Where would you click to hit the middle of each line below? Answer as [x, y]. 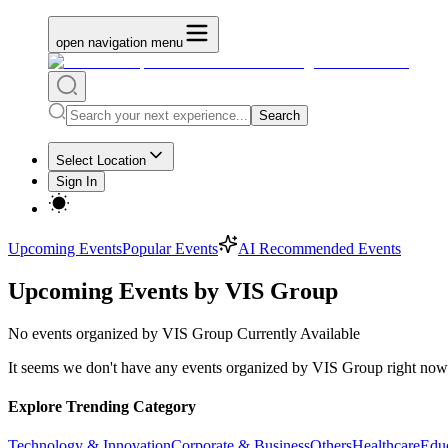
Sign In [76, 181]
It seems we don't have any [95, 367]
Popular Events [170, 248]
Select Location [101, 160]
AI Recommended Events [319, 248]
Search [279, 115]
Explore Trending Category [102, 407]
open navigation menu [119, 42]
